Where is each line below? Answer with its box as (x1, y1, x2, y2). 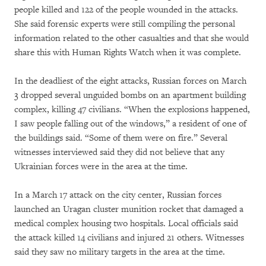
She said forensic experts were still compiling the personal (14, 18, 235, 30)
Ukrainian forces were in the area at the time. (14, 161, 188, 172)
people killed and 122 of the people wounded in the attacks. (14, 4, 238, 15)
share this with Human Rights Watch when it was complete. (14, 47, 241, 58)
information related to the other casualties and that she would (14, 33, 249, 44)
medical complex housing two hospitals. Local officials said (14, 218, 238, 229)
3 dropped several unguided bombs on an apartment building (14, 90, 246, 101)
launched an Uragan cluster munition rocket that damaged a (14, 204, 243, 215)
